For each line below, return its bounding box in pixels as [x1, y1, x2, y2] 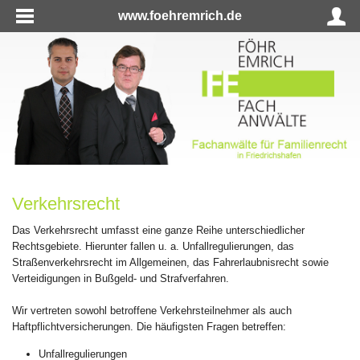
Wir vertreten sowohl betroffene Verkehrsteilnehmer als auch [12, 304, 292, 317]
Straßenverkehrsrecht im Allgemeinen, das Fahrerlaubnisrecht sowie [12, 256, 329, 268]
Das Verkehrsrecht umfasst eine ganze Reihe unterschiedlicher [12, 223, 305, 236]
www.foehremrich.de [118, 9, 242, 22]
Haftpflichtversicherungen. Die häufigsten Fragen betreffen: [12, 320, 286, 333]
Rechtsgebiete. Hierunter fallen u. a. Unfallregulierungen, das [12, 239, 294, 252]
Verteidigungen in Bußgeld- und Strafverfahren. [12, 272, 229, 284]
